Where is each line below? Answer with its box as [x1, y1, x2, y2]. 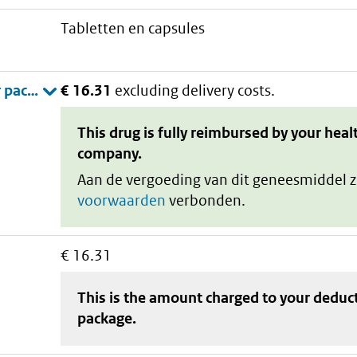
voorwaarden [77, 190, 167, 210]
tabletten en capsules [69, 19, 206, 38]
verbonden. [166, 190, 246, 210]
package [77, 309, 133, 328]
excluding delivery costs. [115, 80, 276, 100]
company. [77, 144, 143, 163]
